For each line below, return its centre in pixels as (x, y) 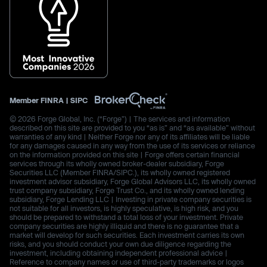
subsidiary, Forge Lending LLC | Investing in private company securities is (131, 199)
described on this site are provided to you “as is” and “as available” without (132, 128)
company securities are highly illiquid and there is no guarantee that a (124, 226)
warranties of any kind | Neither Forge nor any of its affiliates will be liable (130, 137)
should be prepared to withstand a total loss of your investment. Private (126, 217)
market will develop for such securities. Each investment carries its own (127, 235)
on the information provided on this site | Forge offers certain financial (125, 155)
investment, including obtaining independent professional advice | (119, 253)
